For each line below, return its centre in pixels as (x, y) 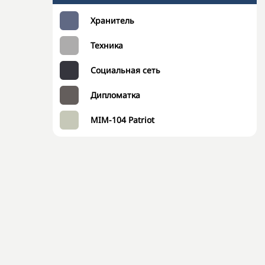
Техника (107, 45)
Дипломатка (115, 95)
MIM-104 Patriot (122, 120)
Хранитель (112, 20)
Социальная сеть (125, 70)
